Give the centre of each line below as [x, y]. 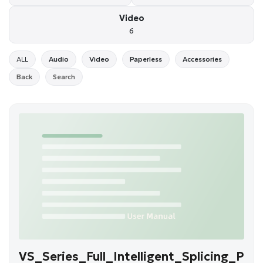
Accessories [202, 59]
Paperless [146, 59]
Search [64, 77]
